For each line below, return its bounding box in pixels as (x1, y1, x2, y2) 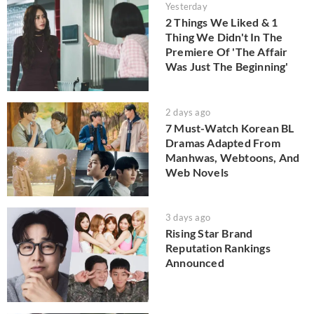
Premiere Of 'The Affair (165, 45, 288, 59)
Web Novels (165, 165, 228, 179)
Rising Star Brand (165, 226, 253, 240)
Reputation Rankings (165, 241, 271, 255)
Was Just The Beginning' (165, 60, 289, 74)
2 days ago (165, 106, 210, 118)
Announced (165, 256, 224, 270)
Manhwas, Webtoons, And (165, 150, 300, 164)
